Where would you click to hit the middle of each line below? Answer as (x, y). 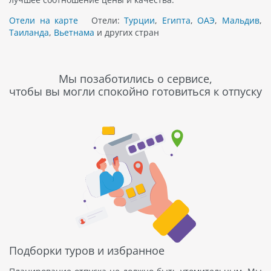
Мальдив (241, 21)
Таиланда (29, 33)
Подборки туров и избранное (87, 251)
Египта (176, 21)
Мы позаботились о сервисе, (135, 79)
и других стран (127, 33)
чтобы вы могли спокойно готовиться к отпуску (135, 92)
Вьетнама (74, 33)
